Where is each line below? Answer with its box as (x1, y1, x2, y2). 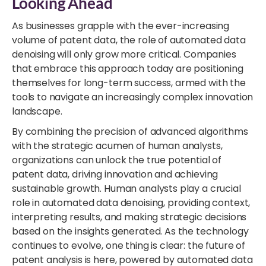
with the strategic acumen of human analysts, (12, 138, 223, 153)
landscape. (12, 104, 62, 118)
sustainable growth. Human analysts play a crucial (12, 181, 241, 195)
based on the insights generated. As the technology (12, 224, 249, 238)
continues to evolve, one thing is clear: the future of (12, 238, 245, 252)
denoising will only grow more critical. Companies (12, 47, 236, 61)
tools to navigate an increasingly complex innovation (12, 90, 254, 104)
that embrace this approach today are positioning (12, 61, 243, 75)
